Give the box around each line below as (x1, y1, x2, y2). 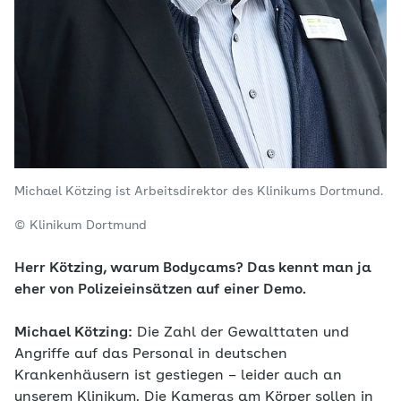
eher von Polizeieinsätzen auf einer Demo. (14, 282, 306, 297)
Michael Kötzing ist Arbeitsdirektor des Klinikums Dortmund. (14, 184, 383, 198)
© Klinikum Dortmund (14, 218, 147, 232)
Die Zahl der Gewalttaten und (132, 325, 349, 340)
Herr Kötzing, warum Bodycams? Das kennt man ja (14, 260, 371, 276)
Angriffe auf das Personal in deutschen (14, 346, 287, 362)
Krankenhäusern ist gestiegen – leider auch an (14, 368, 342, 383)
